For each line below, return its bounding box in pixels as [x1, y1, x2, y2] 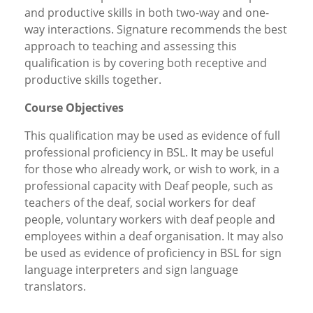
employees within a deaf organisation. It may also [24, 228, 284, 244]
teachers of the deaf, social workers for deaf [24, 195, 255, 210]
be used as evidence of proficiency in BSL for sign [24, 245, 282, 261]
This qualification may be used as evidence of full [24, 128, 280, 143]
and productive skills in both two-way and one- [24, 5, 269, 20]
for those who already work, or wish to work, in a [24, 161, 279, 177]
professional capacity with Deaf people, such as [24, 178, 273, 194]
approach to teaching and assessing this [24, 38, 237, 54]
